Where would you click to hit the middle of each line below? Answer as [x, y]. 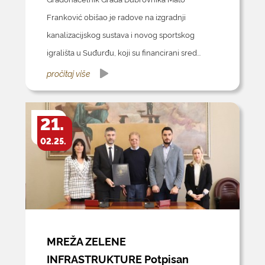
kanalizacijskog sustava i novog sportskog [120, 34]
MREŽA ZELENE [86, 241]
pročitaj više [68, 73]
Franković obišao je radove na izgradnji [116, 16]
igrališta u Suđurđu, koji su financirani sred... [123, 52]
